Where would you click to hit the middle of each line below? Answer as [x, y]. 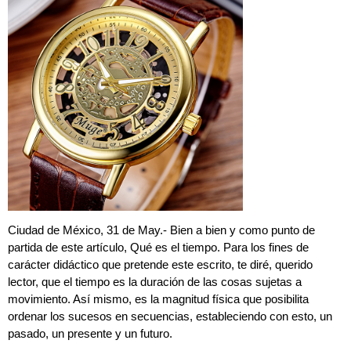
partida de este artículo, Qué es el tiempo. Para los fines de [158, 248]
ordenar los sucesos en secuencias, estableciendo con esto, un [170, 317]
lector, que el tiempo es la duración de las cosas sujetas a [155, 282]
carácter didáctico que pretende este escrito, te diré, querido [160, 265]
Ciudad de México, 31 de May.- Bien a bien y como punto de [161, 230]
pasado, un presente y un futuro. [90, 334]
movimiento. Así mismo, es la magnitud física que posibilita [158, 299]
